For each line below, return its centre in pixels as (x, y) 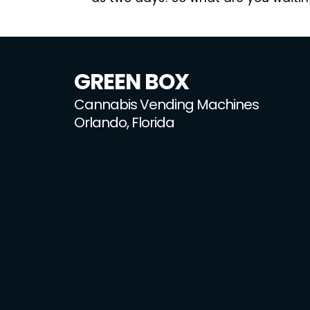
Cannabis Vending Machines (166, 104)
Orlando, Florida (124, 122)
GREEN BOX (131, 82)
